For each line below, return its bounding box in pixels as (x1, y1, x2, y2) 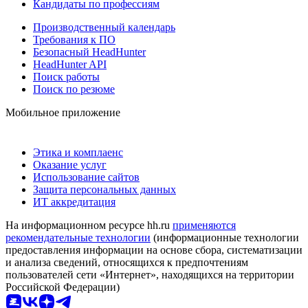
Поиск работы (33, 70, 100, 82)
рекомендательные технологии (5, 231, 151, 243)
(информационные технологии (151, 231, 299, 243)
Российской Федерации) (5, 280, 120, 293)
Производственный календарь (33, 21, 175, 33)
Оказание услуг (33, 158, 107, 170)
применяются (173, 219, 236, 231)
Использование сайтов (33, 170, 140, 183)
